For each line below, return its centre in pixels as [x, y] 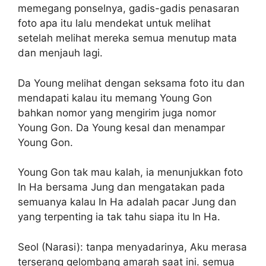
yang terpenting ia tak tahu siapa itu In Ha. [119, 217]
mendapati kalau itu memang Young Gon [115, 98]
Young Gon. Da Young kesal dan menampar [121, 127]
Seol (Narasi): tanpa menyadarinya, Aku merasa [132, 247]
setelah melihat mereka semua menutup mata [127, 38]
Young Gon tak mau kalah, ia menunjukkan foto [130, 172]
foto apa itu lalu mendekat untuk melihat [114, 23]
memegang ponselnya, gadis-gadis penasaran [129, 9]
